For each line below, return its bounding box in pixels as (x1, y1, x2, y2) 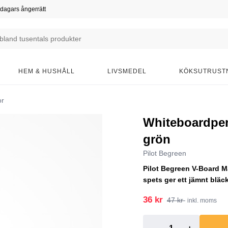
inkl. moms (187, 197, 217, 204)
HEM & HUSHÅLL (18, 68, 75, 75)
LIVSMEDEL (107, 68, 147, 75)
